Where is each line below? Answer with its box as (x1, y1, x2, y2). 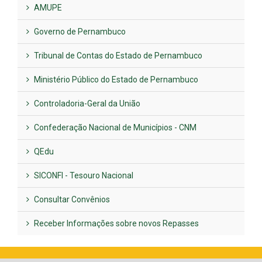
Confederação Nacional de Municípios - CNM (32, 123, 196, 133)
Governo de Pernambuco (32, 27, 126, 37)
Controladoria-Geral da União (32, 99, 140, 109)
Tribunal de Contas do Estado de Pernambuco (32, 51, 202, 61)
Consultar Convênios (32, 195, 110, 205)
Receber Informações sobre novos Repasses (32, 219, 199, 229)
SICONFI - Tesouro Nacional (32, 171, 133, 181)
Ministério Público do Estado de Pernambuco (32, 75, 198, 85)
